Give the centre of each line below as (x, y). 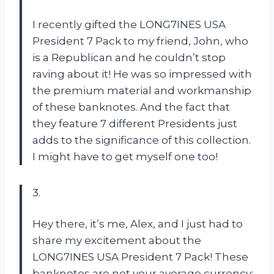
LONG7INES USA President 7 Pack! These (140, 257)
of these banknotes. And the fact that (131, 107)
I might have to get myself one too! (125, 156)
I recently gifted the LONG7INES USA (129, 24)
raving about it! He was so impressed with (142, 74)
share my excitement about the (117, 240)
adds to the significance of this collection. (142, 140)
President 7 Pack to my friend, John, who (140, 41)
